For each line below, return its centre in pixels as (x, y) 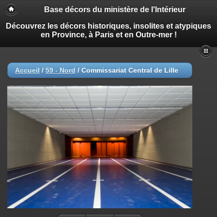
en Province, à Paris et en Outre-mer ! (108, 35)
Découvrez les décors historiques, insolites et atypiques (108, 26)
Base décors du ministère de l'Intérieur (115, 9)
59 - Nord (61, 70)
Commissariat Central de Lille (130, 70)
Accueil (27, 70)
